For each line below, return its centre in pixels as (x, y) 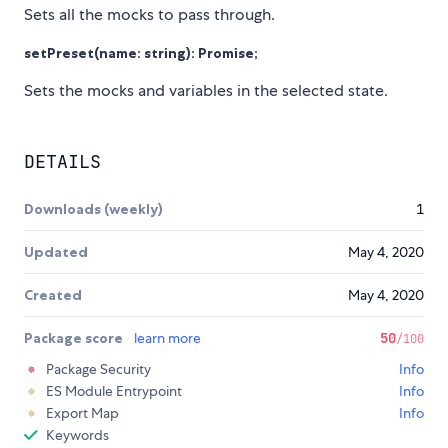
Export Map (82, 413)
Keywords (77, 435)
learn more (167, 338)
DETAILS (62, 162)
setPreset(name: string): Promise (139, 53)
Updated (56, 252)
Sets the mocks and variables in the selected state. (206, 91)
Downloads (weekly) (93, 209)
